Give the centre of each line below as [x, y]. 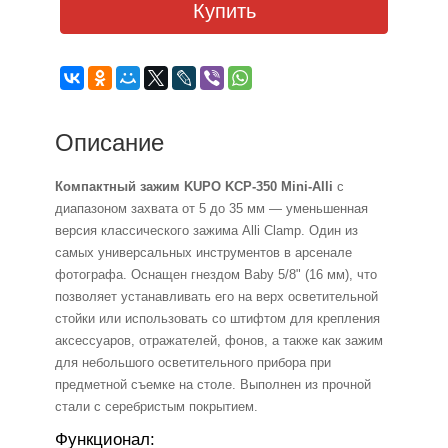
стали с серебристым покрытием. [156, 407]
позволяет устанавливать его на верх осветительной [216, 297]
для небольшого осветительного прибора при [193, 363]
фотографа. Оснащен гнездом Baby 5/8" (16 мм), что [216, 275]
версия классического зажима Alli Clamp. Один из [206, 231]
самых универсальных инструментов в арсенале [203, 253]
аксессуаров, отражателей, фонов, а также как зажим [219, 341]
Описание [109, 143]
